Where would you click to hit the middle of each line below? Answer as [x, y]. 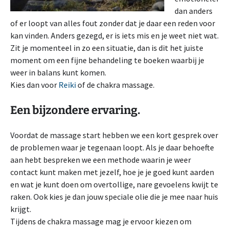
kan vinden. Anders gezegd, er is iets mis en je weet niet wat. [114, 35]
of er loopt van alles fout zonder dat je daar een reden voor [113, 23]
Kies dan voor [34, 85]
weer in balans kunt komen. [58, 72]
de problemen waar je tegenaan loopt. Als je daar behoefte [112, 147]
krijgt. [21, 209]
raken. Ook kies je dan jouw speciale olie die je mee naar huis [114, 197]
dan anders [194, 11]
